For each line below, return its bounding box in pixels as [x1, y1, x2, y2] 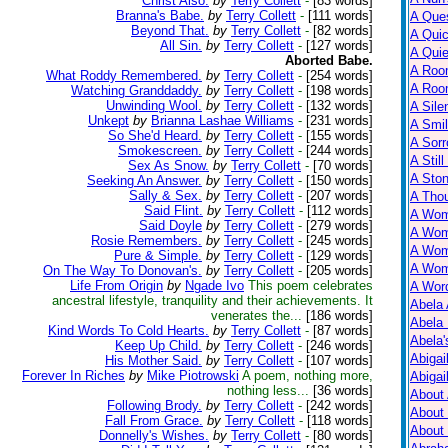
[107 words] [302, 353, 373, 368]
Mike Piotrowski [147, 368, 239, 383]
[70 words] [309, 158, 373, 173]
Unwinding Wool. [106, 98, 202, 113]
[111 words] [304, 8, 373, 23]
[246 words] [302, 338, 373, 353]
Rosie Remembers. [91, 233, 202, 248]
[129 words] [302, 248, 373, 263]
